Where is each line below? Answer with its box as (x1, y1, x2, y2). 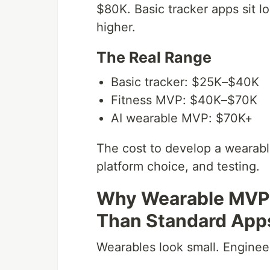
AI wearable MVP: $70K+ (111, 111, 253, 125)
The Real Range (96, 48, 212, 66)
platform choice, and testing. (96, 159, 260, 174)
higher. (96, 20, 136, 34)
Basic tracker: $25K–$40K (111, 75, 259, 89)
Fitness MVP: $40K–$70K (111, 93, 257, 107)
